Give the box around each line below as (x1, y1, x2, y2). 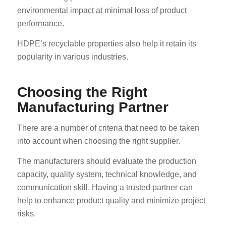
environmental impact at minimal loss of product (17, 6, 187, 15)
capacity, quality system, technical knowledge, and (17, 169, 197, 179)
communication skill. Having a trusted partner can (17, 183, 193, 192)
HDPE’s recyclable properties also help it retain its (17, 39, 196, 48)
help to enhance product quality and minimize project (17, 196, 205, 205)
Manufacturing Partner (17, 99, 168, 115)
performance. (17, 19, 64, 28)
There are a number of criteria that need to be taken (17, 124, 199, 133)
